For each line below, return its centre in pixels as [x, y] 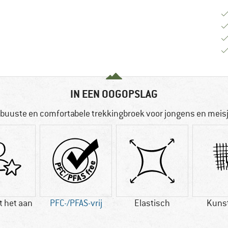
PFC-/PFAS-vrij [76, 203]
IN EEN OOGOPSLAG [114, 94]
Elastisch [152, 203]
